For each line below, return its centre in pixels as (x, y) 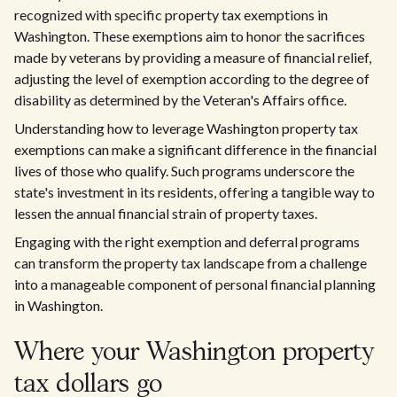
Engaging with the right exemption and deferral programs (187, 241)
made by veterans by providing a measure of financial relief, (193, 57)
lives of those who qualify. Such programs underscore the (184, 171)
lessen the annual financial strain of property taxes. (166, 213)
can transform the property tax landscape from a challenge (191, 263)
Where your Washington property (194, 353)
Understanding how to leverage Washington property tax (186, 128)
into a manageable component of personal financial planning (195, 284)
